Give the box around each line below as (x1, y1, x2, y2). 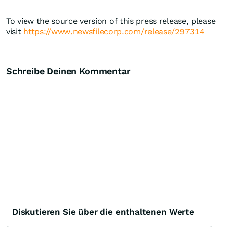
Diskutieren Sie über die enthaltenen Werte (12, 207, 194, 217)
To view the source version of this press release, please (6, 16, 216, 26)
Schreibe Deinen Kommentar (6, 66, 131, 77)
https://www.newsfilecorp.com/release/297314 (23, 27, 205, 37)
